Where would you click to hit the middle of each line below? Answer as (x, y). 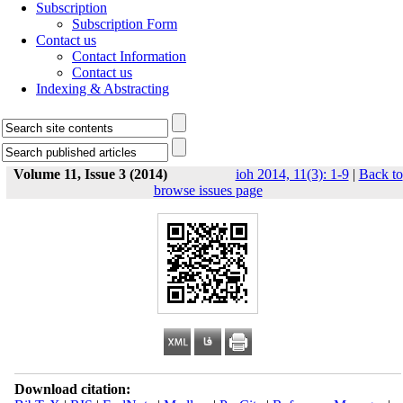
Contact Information (129, 56)
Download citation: (72, 389)
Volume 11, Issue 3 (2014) (90, 174)
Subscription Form (125, 24)
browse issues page (208, 190)
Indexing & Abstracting (103, 89)
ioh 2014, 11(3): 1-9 (292, 174)
